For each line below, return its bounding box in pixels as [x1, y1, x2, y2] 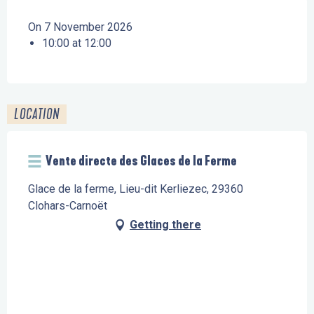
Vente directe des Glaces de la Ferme [46, 152, 237, 169]
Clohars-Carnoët [28, 198, 107, 212]
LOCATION [14, 105, 60, 123]
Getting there [130, 217, 201, 231]
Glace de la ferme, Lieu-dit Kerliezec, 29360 [28, 182, 243, 196]
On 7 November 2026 [28, 20, 132, 34]
